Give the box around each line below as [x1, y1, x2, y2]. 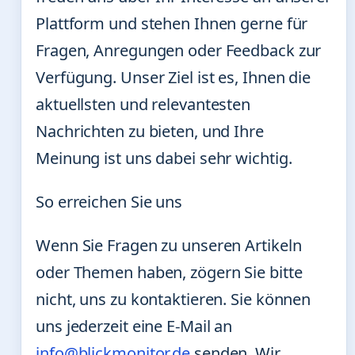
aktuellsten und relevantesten [36, 94, 251, 115]
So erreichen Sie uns [36, 191, 182, 212]
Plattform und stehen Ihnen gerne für [36, 13, 308, 34]
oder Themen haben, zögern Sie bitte [36, 261, 303, 283]
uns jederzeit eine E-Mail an [36, 315, 233, 337]
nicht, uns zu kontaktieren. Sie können [36, 288, 311, 310]
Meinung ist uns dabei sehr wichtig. [36, 147, 292, 169]
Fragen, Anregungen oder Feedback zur [36, 40, 322, 61]
